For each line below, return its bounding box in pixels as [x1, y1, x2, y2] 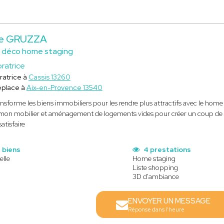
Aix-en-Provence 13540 [26, 83, 102, 92]
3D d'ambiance [132, 172, 179, 181]
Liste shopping [132, 163, 178, 172]
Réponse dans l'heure [128, 206, 185, 213]
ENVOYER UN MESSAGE [128, 196, 211, 206]
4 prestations [142, 145, 191, 154]
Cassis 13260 [28, 72, 70, 81]
